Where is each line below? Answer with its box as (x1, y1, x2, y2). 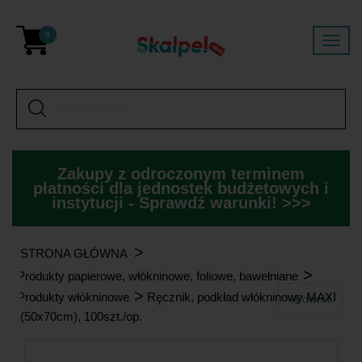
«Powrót (288, 293, 330, 305)
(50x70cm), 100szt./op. (20, 309, 142, 323)
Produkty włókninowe (17, 290, 129, 304)
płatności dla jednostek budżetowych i (33, 179, 329, 197)
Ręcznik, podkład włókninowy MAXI (147, 290, 336, 304)
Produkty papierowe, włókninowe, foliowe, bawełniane (17, 269, 298, 283)
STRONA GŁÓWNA (20, 246, 128, 260)
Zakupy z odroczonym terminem (57, 165, 305, 183)
